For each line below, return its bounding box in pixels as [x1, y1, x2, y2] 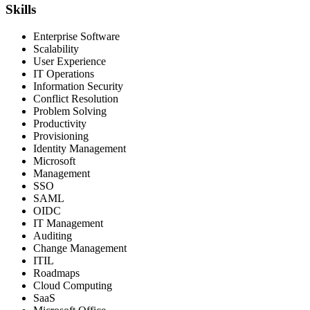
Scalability [33, 42, 79, 55]
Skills [6, 2, 36, 17]
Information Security [33, 80, 123, 92]
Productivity [33, 117, 86, 129]
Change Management [33, 241, 127, 254]
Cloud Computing [33, 279, 112, 291]
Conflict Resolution [33, 92, 118, 104]
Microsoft [33, 154, 75, 167]
